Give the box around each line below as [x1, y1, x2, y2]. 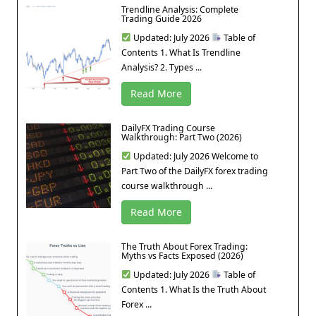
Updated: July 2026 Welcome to [130, 150, 258, 162]
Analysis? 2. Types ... [121, 61, 202, 73]
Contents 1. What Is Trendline [121, 46, 241, 59]
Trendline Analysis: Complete [121, 3, 238, 16]
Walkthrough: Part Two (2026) [121, 130, 242, 143]
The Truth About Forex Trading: [121, 240, 248, 253]
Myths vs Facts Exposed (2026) [121, 249, 243, 262]
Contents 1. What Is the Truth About [121, 283, 266, 296]
